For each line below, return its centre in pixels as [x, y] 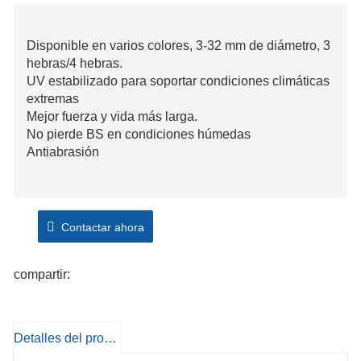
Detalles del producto [110, 338]
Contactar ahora [100, 228]
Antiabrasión [63, 152]
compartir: [42, 275]
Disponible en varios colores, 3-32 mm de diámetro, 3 [178, 46]
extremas [53, 99]
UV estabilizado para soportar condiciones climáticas [178, 81]
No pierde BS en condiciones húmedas [139, 135]
